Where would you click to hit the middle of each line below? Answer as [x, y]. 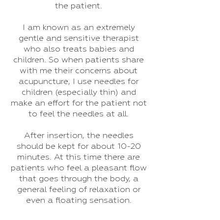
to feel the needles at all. [79, 114]
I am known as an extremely [79, 28]
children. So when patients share [79, 60]
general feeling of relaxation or [79, 190]
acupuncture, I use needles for [79, 82]
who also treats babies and [79, 49]
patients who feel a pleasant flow [79, 168]
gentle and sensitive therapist [79, 39]
